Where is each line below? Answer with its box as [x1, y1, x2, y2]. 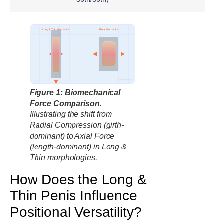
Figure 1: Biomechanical [30, 88, 120, 97]
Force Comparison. [30, 99, 102, 108]
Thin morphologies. [30, 153, 97, 162]
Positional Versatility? [10, 204, 142, 220]
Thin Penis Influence [10, 188, 137, 204]
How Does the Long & [10, 172, 147, 187]
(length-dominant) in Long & [30, 143, 127, 151]
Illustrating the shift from [30, 110, 112, 119]
